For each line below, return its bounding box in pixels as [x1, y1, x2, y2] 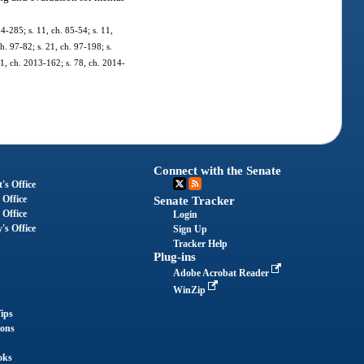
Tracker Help [173, 238, 228, 250]
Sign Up [173, 223, 208, 236]
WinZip [173, 284, 209, 297]
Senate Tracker [154, 194, 236, 208]
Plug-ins [154, 250, 197, 264]
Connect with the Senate [154, 164, 282, 178]
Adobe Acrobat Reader [173, 267, 272, 279]
